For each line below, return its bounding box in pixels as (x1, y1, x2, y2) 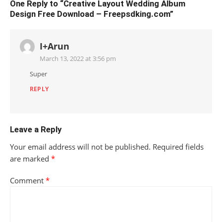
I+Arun (40, 40, 69, 53)
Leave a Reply (10, 124, 61, 135)
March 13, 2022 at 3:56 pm (40, 54, 116, 63)
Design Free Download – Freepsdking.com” (10, 9, 173, 19)
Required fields (153, 142, 204, 152)
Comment (10, 175, 46, 186)
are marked (10, 154, 51, 164)
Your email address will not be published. (10, 142, 151, 152)
